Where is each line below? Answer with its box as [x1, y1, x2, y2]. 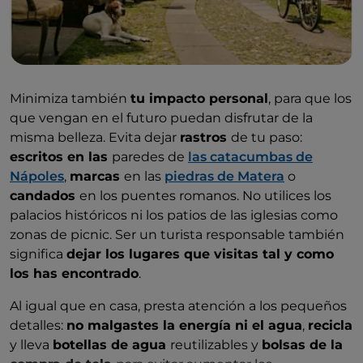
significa [10, 246, 66, 263]
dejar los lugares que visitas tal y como [66, 246, 334, 263]
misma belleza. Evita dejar [10, 130, 180, 146]
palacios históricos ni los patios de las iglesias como [10, 207, 338, 224]
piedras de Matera [164, 169, 284, 185]
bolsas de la [262, 337, 343, 353]
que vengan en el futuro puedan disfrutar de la [10, 110, 313, 126]
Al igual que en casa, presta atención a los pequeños [10, 298, 347, 314]
